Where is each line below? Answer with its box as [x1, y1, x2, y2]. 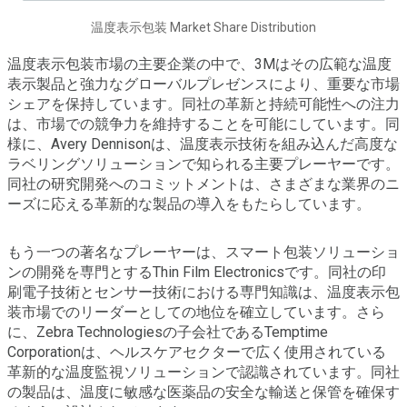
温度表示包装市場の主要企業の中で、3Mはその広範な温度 [7, 55, 392, 73]
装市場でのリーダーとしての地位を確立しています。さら [7, 303, 385, 321]
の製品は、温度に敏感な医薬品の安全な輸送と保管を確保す [7, 382, 400, 401]
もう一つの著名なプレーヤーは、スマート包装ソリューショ [7, 243, 400, 261]
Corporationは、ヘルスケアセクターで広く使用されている [7, 342, 386, 361]
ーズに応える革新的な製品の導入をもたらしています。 [7, 194, 371, 213]
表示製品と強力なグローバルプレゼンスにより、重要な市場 [7, 74, 400, 93]
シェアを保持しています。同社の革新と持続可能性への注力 [7, 94, 400, 113]
